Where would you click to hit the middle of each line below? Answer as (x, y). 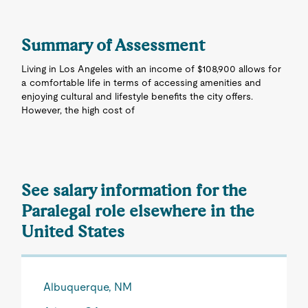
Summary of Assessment (113, 45)
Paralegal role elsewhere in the (138, 211)
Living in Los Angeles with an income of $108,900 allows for (152, 69)
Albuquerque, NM (88, 287)
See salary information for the (134, 190)
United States (73, 231)
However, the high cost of (78, 110)
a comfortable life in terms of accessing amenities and (142, 82)
